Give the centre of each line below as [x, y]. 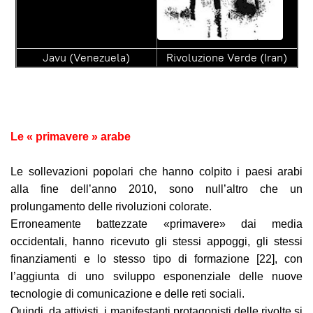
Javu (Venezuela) [86, 58]
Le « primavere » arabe [71, 137]
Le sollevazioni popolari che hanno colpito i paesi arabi [156, 172]
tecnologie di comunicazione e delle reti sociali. [128, 294]
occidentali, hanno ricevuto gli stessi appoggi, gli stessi [156, 242]
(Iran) [272, 58]
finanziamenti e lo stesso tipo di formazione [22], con [156, 259]
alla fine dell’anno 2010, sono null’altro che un [156, 189]
